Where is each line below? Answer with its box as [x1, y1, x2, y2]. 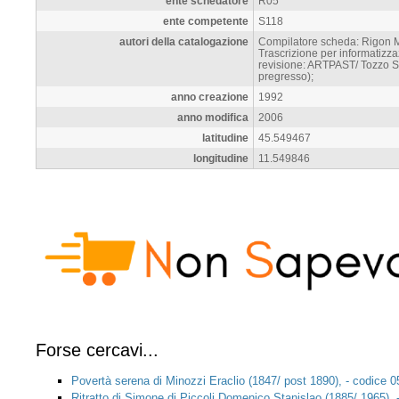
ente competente [163, 14, 248, 27]
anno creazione [171, 90, 248, 102]
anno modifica [177, 110, 248, 123]
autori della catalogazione [119, 35, 248, 47]
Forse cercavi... [36, 340, 159, 360]
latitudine [202, 131, 248, 143]
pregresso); [258, 69, 313, 82]
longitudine [193, 151, 248, 164]
